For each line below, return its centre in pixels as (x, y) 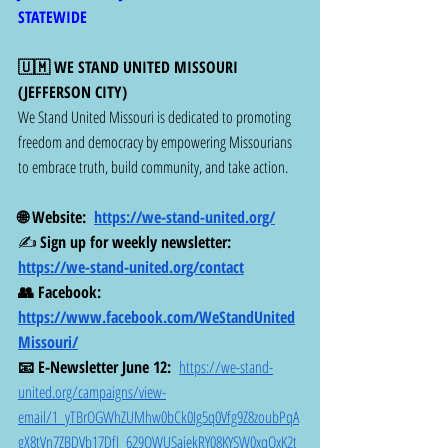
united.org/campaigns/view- (92, 392)
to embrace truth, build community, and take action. (153, 167)
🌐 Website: (56, 217)
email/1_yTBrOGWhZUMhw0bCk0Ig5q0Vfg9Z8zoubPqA (158, 417)
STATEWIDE (52, 17)
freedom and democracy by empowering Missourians (156, 142)
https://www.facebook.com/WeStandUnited (156, 317)
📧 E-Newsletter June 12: (98, 367)
